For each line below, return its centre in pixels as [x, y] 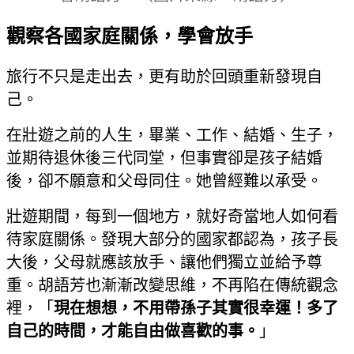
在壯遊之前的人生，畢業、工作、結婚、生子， [172, 136]
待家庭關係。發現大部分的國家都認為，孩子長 [172, 240]
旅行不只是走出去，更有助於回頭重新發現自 [164, 77]
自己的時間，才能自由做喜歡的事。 [133, 331]
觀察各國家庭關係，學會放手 [130, 37]
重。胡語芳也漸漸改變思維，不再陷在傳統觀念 [172, 286]
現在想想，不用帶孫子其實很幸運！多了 [196, 309]
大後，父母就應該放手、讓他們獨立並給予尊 [164, 263]
